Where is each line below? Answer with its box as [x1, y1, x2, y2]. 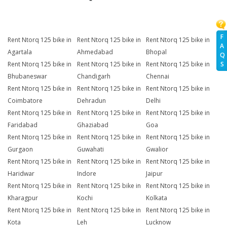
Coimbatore [8, 96, 43, 105]
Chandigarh [77, 72, 110, 81]
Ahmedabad [77, 48, 113, 57]
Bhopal [146, 48, 167, 57]
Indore [77, 169, 96, 178]
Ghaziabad [77, 121, 108, 130]
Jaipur [146, 169, 163, 178]
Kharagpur [8, 194, 38, 203]
